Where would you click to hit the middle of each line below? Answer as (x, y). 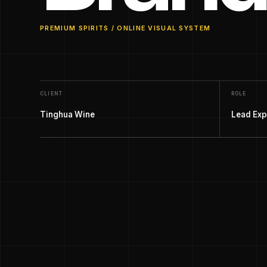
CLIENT (51, 94)
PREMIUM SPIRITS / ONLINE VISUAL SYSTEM (125, 28)
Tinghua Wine (68, 115)
